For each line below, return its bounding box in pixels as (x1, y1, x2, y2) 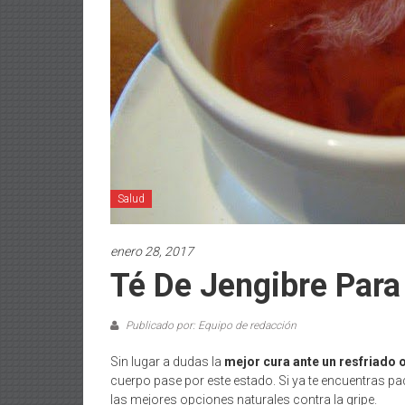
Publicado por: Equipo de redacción (123, 319, 297, 332)
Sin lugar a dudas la (110, 354, 224, 369)
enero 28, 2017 (110, 244, 193, 259)
